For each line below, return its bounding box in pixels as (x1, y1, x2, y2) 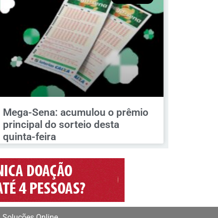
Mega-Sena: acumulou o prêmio (2, 107, 148, 119)
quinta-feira (2, 131, 56, 143)
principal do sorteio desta (2, 119, 119, 131)
